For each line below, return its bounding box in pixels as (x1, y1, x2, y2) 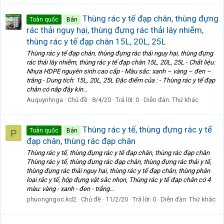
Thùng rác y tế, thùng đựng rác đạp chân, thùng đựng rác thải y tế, (26, 158, 211, 166)
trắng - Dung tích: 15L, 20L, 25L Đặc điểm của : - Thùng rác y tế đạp (26, 76, 215, 84)
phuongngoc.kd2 (26, 195, 76, 203)
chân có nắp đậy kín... (26, 85, 87, 93)
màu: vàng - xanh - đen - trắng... (26, 185, 114, 193)
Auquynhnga (26, 96, 63, 104)
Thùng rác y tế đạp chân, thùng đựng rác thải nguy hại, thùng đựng (26, 49, 213, 57)
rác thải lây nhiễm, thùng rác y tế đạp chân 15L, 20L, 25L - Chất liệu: (26, 58, 215, 66)
